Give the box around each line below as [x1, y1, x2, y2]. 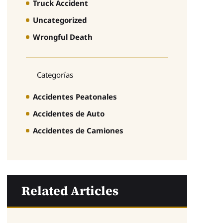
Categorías [36, 69, 73, 80]
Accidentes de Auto [32, 108, 105, 118]
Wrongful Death [32, 32, 93, 42]
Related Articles [21, 182, 118, 199]
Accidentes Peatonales [32, 91, 117, 102]
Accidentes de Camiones [32, 125, 123, 135]
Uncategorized [32, 15, 87, 25]
